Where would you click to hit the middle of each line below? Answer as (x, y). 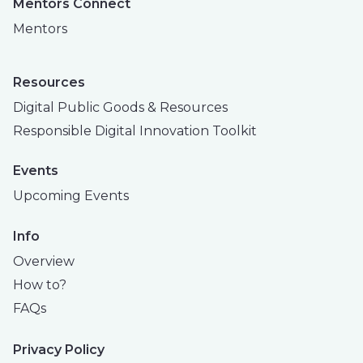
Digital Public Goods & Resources (120, 107)
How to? (40, 284)
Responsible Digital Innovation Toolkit (135, 130)
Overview (44, 261)
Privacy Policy (59, 349)
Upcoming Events (71, 196)
